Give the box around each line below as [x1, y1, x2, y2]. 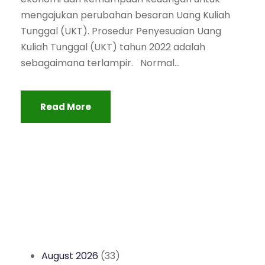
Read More [40, 101, 91, 113]
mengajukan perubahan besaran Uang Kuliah [21, 8, 230, 22]
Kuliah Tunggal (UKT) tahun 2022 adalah [21, 40, 205, 54]
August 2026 [41, 249, 98, 263]
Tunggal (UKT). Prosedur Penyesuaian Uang [21, 24, 221, 38]
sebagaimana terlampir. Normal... [21, 56, 180, 70]
